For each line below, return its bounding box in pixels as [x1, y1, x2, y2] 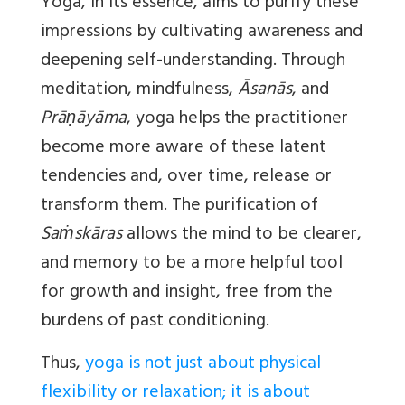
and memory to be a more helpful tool [41, 248, 343, 282]
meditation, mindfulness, [41, 74, 238, 108]
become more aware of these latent [41, 132, 326, 166]
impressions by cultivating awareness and [41, 16, 363, 51]
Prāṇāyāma [41, 103, 127, 137]
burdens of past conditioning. [41, 306, 269, 340]
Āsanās [238, 74, 292, 108]
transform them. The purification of [41, 190, 318, 224]
